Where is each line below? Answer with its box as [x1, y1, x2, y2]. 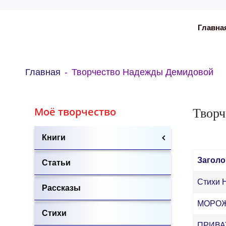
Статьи [42, 158, 71, 167]
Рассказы [42, 184, 81, 192]
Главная [25, 67, 61, 77]
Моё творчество [34, 105, 116, 119]
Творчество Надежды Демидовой [72, 67, 213, 77]
